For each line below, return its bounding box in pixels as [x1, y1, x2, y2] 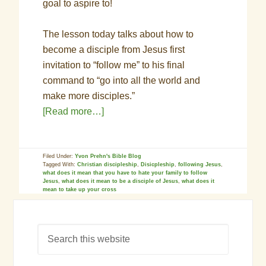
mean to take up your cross [43, 186, 117, 192]
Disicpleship [141, 161, 175, 167]
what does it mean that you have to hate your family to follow [43, 170, 208, 176]
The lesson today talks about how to [43, 29, 194, 39]
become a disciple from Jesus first [43, 45, 185, 55]
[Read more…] [43, 106, 104, 116]
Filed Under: [43, 153, 75, 159]
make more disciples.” [43, 91, 135, 101]
